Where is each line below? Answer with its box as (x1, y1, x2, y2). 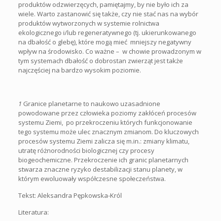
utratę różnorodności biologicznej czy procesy (18, 146, 154, 155)
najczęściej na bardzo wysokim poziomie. (18, 66, 141, 75)
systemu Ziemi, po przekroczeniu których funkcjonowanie (18, 118, 192, 127)
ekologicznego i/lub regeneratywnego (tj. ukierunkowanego (18, 28, 196, 37)
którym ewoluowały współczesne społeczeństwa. (18, 174, 166, 184)
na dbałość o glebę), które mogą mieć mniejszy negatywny (18, 37, 191, 47)
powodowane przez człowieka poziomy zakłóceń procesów (18, 109, 196, 118)
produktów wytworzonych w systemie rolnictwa (18, 19, 159, 28)
